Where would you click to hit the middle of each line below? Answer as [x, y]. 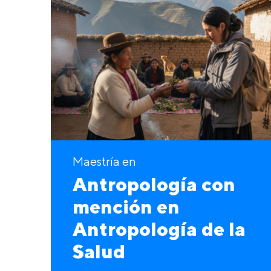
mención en [126, 207]
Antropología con [154, 184]
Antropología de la [159, 229]
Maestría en [104, 162]
